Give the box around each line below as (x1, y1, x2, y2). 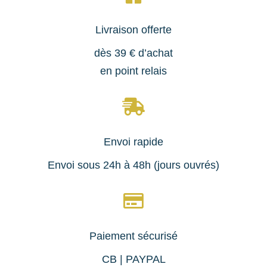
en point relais (100, 64, 167, 77)
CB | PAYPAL (101, 253, 166, 265)
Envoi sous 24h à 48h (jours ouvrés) (48, 159, 219, 171)
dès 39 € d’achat (94, 46, 173, 59)
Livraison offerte (95, 23, 172, 36)
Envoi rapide (104, 135, 163, 148)
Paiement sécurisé (89, 229, 178, 242)
